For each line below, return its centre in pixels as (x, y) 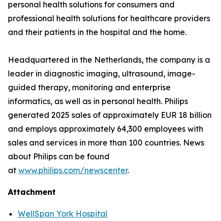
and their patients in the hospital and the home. (97, 32)
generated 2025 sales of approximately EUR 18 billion (110, 115)
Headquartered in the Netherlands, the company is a (109, 60)
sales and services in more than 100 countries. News (106, 143)
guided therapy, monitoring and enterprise (89, 87)
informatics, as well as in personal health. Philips (98, 101)
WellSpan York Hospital (63, 214)
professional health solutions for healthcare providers (109, 18)
